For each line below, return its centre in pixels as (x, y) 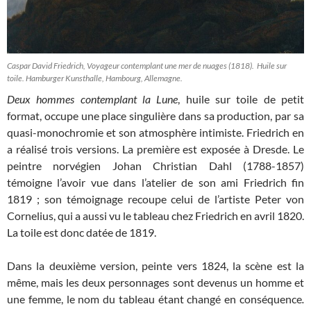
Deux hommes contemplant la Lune (93, 99)
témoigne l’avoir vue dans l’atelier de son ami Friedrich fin (155, 182)
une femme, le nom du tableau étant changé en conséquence (154, 299)
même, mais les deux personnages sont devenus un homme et (155, 282)
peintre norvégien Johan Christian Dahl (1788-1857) (155, 165)
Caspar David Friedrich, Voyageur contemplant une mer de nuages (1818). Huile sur (147, 65)
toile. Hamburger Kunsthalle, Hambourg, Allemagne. (95, 78)
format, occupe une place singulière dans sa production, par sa (155, 115)
